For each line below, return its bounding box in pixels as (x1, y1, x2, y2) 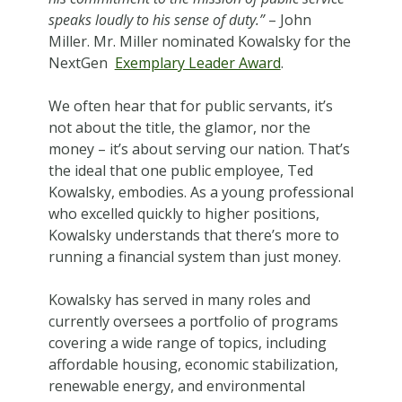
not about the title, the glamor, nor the (48, 117, 310, 137)
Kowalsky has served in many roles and (48, 289, 310, 310)
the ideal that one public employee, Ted (48, 160, 313, 180)
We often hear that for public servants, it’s (48, 95, 333, 116)
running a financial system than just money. (48, 246, 341, 267)
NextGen (48, 52, 115, 73)
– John (267, 9, 311, 30)
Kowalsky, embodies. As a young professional (48, 181, 354, 202)
